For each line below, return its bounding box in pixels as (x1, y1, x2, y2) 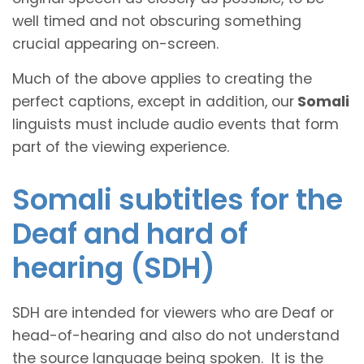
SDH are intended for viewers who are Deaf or (12, 302, 334, 323)
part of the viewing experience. (12, 136, 229, 157)
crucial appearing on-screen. (12, 33, 219, 54)
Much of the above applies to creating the (12, 68, 312, 89)
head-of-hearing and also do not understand (12, 325, 340, 345)
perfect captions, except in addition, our (12, 91, 294, 111)
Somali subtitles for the (12, 179, 343, 219)
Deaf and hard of (12, 213, 248, 253)
